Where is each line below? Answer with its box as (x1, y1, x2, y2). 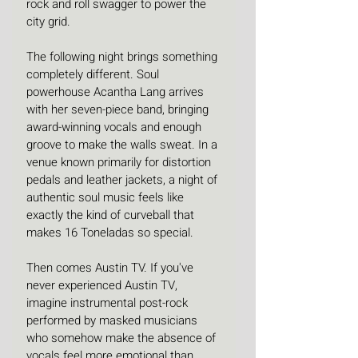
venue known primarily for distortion (26, 153, 214, 172)
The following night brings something (26, 48, 221, 66)
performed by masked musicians (26, 312, 201, 330)
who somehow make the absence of (26, 329, 219, 348)
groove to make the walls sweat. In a (26, 136, 221, 154)
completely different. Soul (26, 66, 162, 84)
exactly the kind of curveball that (26, 206, 197, 225)
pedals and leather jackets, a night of (26, 171, 221, 189)
